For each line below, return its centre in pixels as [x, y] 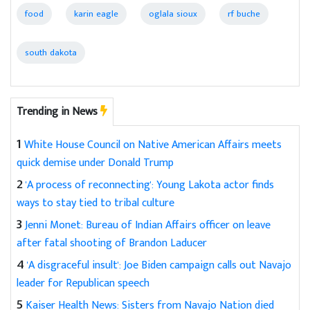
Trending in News [58, 112]
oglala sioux [173, 14]
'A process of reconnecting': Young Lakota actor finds [150, 185]
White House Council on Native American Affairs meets [153, 145]
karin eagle [96, 14]
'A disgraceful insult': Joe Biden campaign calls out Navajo [159, 266]
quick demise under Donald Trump [95, 163]
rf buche [244, 14]
